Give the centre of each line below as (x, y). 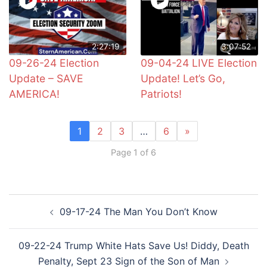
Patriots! (161, 94)
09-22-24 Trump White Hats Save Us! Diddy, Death (133, 245)
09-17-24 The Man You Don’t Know (138, 211)
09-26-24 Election (54, 63)
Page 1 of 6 (133, 152)
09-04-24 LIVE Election (199, 63)
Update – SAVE (46, 79)
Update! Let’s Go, (183, 79)
